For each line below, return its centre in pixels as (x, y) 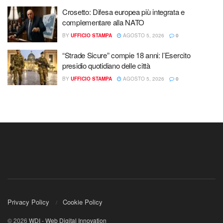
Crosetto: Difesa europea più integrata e (123, 12)
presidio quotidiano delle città (106, 65)
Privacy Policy (28, 202)
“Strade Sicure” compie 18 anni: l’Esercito (126, 55)
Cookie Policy (83, 202)
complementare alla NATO (104, 22)
